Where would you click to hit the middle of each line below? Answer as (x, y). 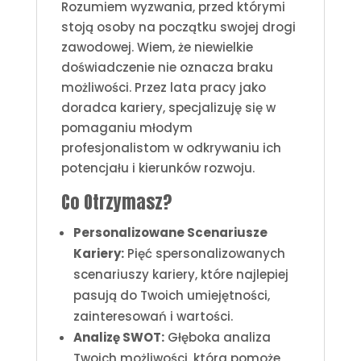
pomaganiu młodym (127, 127)
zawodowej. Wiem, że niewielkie (157, 47)
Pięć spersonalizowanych (204, 253)
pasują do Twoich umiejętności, (171, 295)
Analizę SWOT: (118, 337)
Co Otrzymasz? (116, 201)
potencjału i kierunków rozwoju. (158, 168)
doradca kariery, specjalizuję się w (168, 107)
